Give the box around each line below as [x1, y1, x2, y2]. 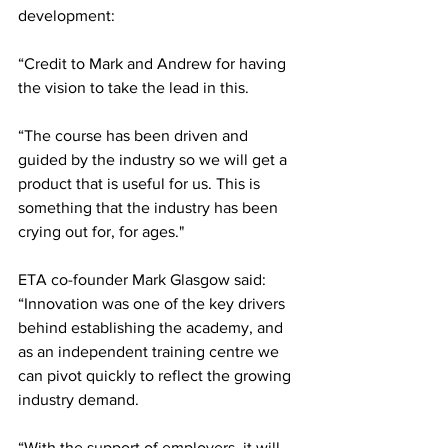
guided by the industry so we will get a [18, 151, 291, 168]
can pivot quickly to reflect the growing [18, 367, 295, 384]
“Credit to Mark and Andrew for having [18, 55, 290, 72]
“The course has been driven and [18, 127, 252, 144]
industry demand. [18, 391, 139, 408]
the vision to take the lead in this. [18, 79, 249, 96]
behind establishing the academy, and [18, 319, 287, 336]
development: [18, 7, 115, 24]
